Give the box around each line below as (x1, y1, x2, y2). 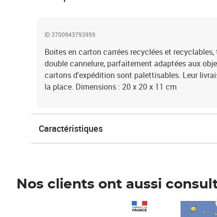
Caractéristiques (39, 123, 103, 134)
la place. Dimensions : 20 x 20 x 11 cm (45, 81, 177, 92)
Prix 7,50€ (162, 201, 196, 212)
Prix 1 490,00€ (26, 201, 75, 212)
